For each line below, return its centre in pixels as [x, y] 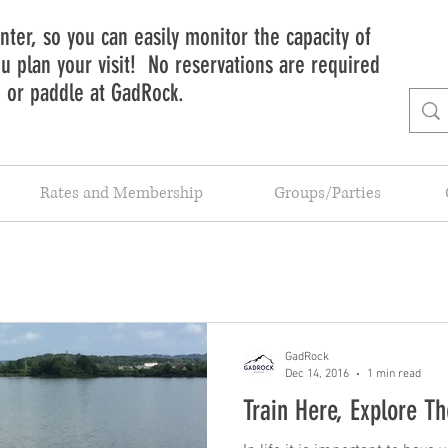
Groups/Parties [327, 193]
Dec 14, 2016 [317, 373]
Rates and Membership [121, 193]
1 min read [394, 373]
